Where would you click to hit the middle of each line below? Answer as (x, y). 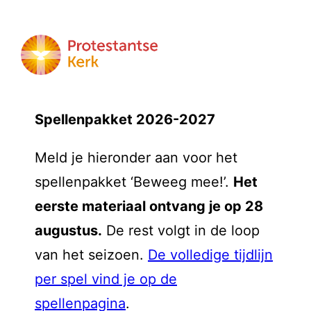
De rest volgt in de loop (181, 230)
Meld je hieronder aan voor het (136, 158)
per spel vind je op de (106, 279)
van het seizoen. (91, 255)
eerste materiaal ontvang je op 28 (149, 206)
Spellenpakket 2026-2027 (125, 119)
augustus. (68, 230)
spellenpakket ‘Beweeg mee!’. (134, 182)
